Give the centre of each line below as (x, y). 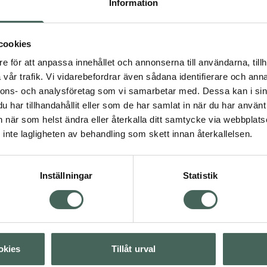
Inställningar (66, 176)
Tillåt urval (133, 249)
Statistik (200, 176)
